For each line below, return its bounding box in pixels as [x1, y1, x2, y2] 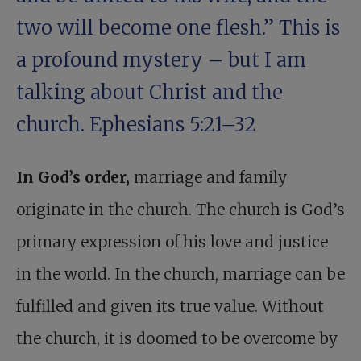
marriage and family [130, 168, 287, 188]
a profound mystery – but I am [16, 48, 306, 73]
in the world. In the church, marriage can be [16, 264, 345, 284]
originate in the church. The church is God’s [16, 200, 345, 220]
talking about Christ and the [16, 80, 283, 106]
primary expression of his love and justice [16, 232, 328, 252]
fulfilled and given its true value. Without [16, 297, 324, 317]
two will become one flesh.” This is [16, 15, 340, 41]
